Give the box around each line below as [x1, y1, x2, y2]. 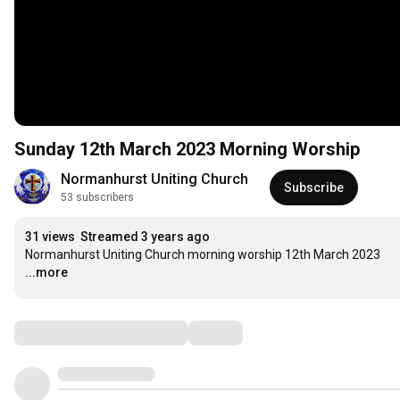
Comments [13, 321, 103, 344]
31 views [25, 229, 75, 245]
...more [25, 265, 68, 280]
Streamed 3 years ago [80, 229, 210, 245]
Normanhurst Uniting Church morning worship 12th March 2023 [25, 247, 380, 262]
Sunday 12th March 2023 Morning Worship [14, 138, 360, 161]
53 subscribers [61, 191, 134, 204]
